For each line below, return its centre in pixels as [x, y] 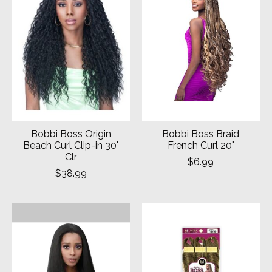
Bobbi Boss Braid [201, 134]
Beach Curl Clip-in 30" [71, 145]
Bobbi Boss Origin [71, 134]
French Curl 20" [201, 145]
